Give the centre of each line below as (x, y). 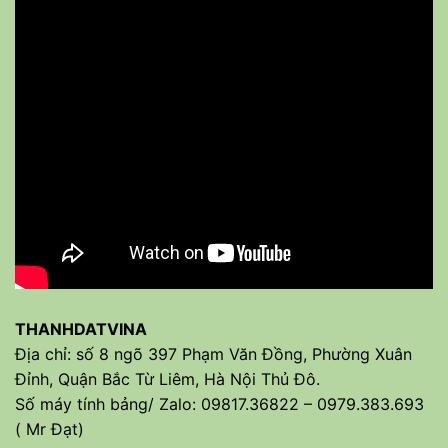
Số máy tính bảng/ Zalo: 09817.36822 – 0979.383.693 (219, 403)
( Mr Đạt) (49, 428)
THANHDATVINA (81, 328)
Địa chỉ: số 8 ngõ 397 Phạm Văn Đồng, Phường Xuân (213, 353)
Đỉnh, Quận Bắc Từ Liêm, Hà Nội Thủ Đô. (167, 378)
